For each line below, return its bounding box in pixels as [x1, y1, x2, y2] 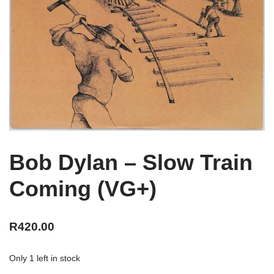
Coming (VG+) [9, 176, 157, 201]
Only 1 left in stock [9, 253, 80, 263]
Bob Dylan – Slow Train [9, 149, 253, 175]
